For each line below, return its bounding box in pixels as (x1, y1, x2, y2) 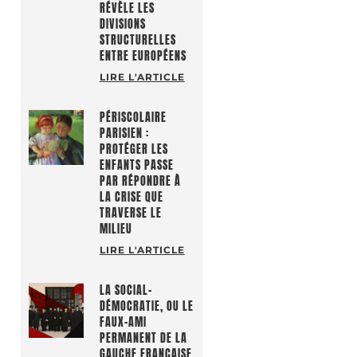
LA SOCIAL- (99, 282, 152, 299)
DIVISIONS (99, 16, 146, 33)
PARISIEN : (99, 125, 149, 142)
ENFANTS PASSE (99, 157, 174, 174)
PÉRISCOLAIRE (99, 109, 167, 126)
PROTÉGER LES (99, 141, 168, 158)
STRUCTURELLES (99, 32, 176, 49)
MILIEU (99, 221, 132, 237)
